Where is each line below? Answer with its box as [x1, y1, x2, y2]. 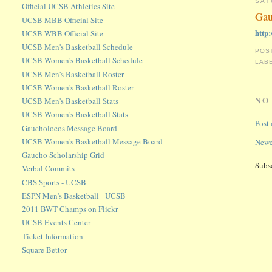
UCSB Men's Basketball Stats [22, 95, 119, 107]
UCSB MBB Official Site [22, 14, 104, 25]
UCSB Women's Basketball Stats [22, 109, 129, 120]
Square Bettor [22, 243, 67, 255]
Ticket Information [22, 230, 84, 242]
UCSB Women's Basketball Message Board [22, 135, 163, 147]
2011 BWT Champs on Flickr [22, 203, 118, 215]
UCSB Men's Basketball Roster [22, 68, 124, 80]
